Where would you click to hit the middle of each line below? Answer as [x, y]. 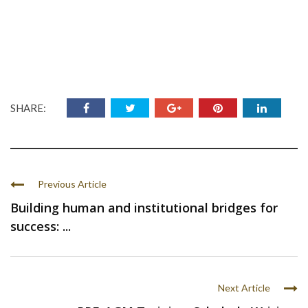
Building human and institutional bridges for [144, 208]
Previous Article [72, 184]
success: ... [41, 226]
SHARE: [28, 108]
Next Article [244, 288]
